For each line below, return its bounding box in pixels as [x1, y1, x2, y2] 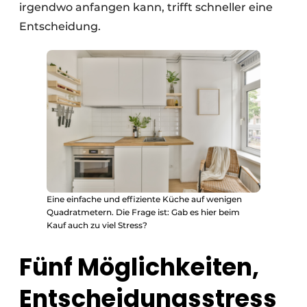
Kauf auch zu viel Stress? [47, 220, 147, 231]
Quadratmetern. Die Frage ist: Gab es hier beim [47, 207, 240, 218]
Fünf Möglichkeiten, [19, 250, 259, 284]
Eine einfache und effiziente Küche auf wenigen [47, 194, 242, 205]
